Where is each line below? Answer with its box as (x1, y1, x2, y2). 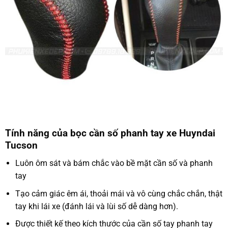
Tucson (5, 139, 38, 152)
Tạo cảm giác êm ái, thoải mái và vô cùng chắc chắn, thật (15, 188, 223, 198)
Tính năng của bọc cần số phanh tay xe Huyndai (5, 127, 215, 139)
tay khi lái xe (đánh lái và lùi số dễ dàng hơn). (15, 201, 179, 211)
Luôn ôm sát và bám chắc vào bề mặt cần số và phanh (15, 158, 213, 168)
